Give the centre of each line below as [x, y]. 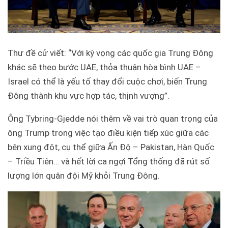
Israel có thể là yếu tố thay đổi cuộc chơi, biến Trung [107, 82]
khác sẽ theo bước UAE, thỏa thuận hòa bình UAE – [104, 67]
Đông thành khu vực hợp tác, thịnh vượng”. [89, 96]
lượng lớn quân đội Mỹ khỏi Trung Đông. [84, 176]
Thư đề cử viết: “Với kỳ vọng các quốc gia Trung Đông [110, 53]
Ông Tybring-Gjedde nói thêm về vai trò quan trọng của [113, 119]
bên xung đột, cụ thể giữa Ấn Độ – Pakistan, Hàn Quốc [111, 147]
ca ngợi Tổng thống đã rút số [153, 162]
